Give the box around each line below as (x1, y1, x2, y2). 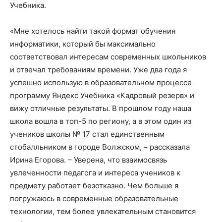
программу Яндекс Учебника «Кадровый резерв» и (10, 91, 194, 101)
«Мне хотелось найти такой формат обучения (10, 26, 175, 36)
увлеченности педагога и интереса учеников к (10, 168, 180, 178)
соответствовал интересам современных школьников (10, 52, 206, 62)
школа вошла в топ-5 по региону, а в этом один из (10, 116, 191, 126)
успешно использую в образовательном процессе (10, 78, 192, 88)
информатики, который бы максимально (10, 39, 156, 49)
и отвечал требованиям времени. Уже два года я (10, 65, 187, 75)
